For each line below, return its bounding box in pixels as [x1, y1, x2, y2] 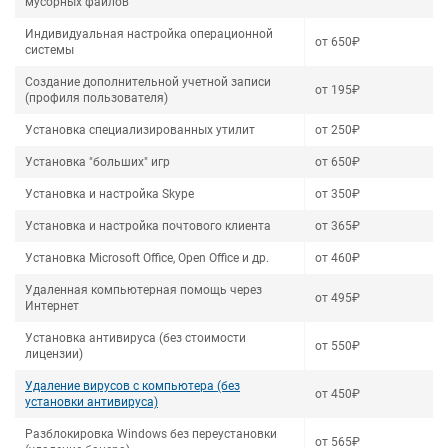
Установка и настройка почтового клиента [25, 219, 271, 233]
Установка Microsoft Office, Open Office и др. [25, 251, 269, 265]
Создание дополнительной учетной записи [25, 75, 271, 89]
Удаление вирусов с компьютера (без [25, 379, 240, 393]
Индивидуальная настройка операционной [25, 27, 273, 41]
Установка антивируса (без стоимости [25, 331, 246, 345]
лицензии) [25, 347, 83, 361]
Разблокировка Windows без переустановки [25, 427, 277, 441]
